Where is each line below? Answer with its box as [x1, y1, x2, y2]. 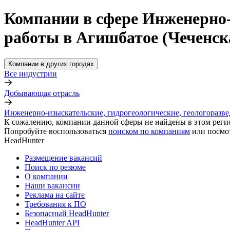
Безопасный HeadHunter [25, 208, 109, 218]
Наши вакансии [25, 181, 80, 190]
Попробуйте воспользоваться [4, 126, 106, 136]
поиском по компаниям [108, 126, 190, 136]
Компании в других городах [8, 60, 94, 68]
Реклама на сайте [25, 190, 85, 199]
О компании [25, 171, 68, 181]
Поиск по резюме [25, 162, 86, 171]
